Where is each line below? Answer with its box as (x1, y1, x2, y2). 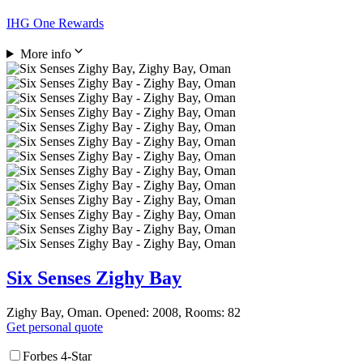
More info (19, 46, 71, 61)
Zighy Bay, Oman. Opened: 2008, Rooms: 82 (6, 305, 241, 319)
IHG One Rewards (6, 15, 104, 30)
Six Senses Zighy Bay (6, 267, 181, 288)
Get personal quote (6, 319, 103, 334)
